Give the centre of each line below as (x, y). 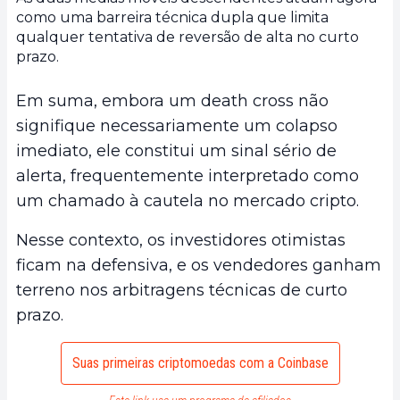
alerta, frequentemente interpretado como (187, 176)
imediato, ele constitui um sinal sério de (176, 151)
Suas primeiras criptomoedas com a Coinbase (200, 363)
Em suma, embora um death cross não (172, 101)
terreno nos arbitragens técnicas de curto (182, 291)
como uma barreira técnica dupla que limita (172, 18)
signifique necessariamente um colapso (177, 126)
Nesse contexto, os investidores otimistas (181, 241)
